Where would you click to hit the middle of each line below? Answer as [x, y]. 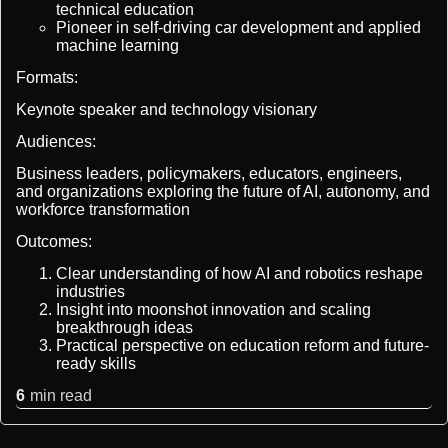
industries [90, 292]
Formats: [47, 78]
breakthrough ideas [124, 328]
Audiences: [56, 142]
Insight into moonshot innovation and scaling [213, 310]
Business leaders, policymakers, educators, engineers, [209, 174]
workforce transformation [103, 210]
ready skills [96, 364]
